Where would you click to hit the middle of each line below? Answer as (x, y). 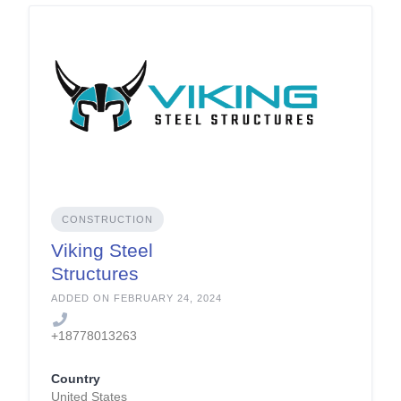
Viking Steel (102, 251)
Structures (95, 274)
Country (76, 379)
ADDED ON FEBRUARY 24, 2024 (137, 299)
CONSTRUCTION (107, 220)
